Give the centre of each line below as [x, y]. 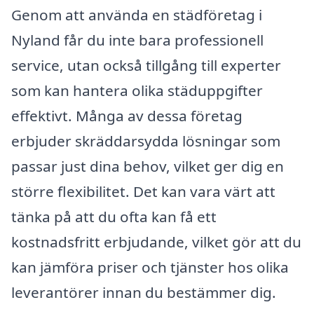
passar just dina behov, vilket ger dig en [148, 166]
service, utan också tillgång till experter [146, 65]
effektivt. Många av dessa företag [127, 115]
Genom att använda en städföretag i [137, 14]
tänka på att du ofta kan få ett [114, 216]
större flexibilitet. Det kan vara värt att [143, 191]
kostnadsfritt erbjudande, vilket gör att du [156, 241]
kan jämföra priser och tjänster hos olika [150, 267]
